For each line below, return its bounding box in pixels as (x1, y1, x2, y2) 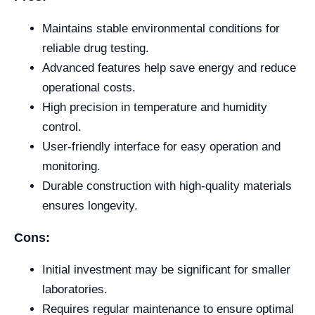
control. (42, 120, 82, 134)
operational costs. (42, 81, 136, 95)
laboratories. (42, 283, 108, 297)
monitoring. (42, 160, 101, 174)
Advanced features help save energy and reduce (42, 61, 296, 75)
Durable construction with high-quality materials (42, 179, 292, 193)
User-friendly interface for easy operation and (42, 140, 281, 154)
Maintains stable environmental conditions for (42, 22, 280, 36)
